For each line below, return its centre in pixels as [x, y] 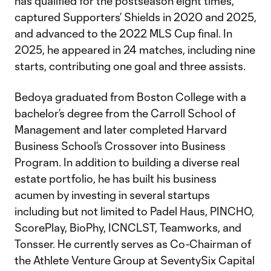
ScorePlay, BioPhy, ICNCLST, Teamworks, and [128, 227]
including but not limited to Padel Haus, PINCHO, [134, 211]
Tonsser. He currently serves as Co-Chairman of [133, 244]
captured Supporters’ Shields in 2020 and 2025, [135, 17]
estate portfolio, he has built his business [116, 178]
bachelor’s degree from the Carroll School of [125, 113]
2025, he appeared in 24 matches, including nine [135, 50]
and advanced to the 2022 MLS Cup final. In [123, 33]
